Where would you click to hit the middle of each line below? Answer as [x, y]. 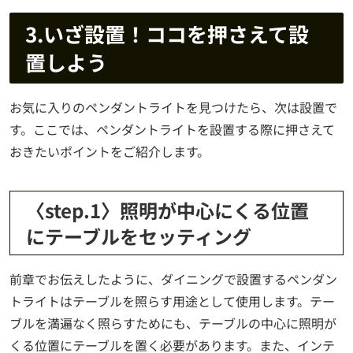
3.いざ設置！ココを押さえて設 [167, 34]
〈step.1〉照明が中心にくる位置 [167, 210]
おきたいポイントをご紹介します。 [110, 152]
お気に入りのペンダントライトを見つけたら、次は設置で [173, 108]
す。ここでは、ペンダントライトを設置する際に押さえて [172, 130]
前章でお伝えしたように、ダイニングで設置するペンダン [173, 279]
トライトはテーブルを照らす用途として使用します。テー [172, 301]
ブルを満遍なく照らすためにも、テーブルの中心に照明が [173, 323]
